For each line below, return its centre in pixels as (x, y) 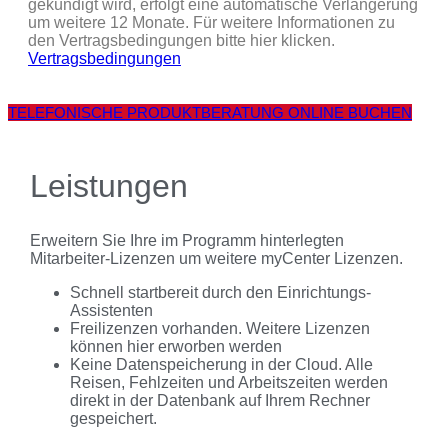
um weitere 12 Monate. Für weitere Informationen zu (211, 22)
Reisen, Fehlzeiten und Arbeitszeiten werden (228, 382)
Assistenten (111, 310)
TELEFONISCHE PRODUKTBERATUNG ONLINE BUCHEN (210, 112)
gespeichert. (113, 418)
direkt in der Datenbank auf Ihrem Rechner (219, 400)
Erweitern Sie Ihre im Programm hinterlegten (186, 240)
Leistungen (108, 186)
